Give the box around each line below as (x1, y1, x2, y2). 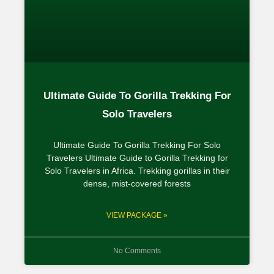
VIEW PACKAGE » (106, 210, 168, 220)
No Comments (113, 246, 161, 255)
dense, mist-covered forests (83, 178, 191, 188)
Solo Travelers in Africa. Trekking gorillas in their (44, 165, 230, 176)
